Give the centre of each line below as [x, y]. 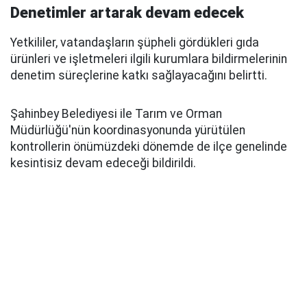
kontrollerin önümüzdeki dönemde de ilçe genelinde [149, 147]
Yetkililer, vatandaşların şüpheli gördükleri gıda [135, 42]
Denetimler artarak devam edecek [127, 13]
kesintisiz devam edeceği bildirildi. [103, 163]
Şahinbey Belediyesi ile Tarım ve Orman [116, 114]
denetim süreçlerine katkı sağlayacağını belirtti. [139, 75]
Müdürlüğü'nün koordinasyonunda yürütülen [128, 130]
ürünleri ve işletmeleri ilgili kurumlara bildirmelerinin [149, 59]
